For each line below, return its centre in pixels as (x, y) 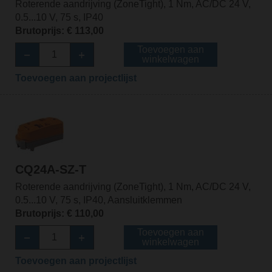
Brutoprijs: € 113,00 (59, 30)
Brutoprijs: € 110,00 (59, 213)
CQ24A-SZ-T (50, 169)
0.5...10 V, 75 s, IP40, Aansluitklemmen (98, 200)
